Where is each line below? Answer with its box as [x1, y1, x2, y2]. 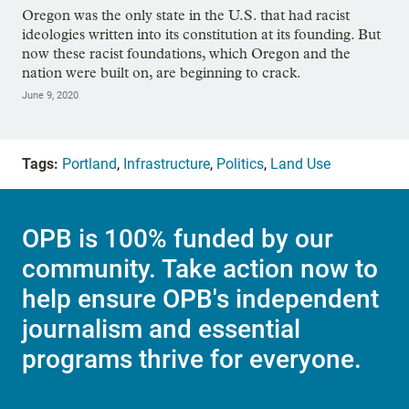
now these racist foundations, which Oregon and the [22, 44, 351, 62]
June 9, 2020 [22, 89, 79, 101]
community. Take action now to [22, 254, 378, 285]
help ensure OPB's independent [22, 284, 379, 315]
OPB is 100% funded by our [22, 224, 333, 255]
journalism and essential [22, 314, 300, 345]
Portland [62, 154, 117, 173]
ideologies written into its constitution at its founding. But [22, 25, 381, 43]
